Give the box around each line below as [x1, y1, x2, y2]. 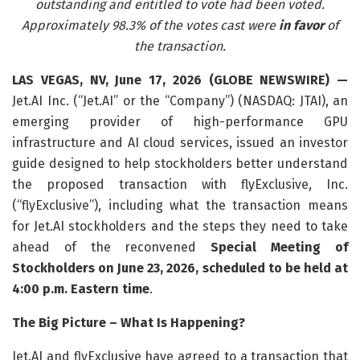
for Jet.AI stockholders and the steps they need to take [12, 218, 348, 234]
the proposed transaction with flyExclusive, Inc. [12, 176, 348, 192]
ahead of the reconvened [12, 239, 211, 255]
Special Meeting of [211, 239, 349, 255]
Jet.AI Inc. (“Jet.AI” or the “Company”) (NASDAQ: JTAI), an [12, 92, 348, 108]
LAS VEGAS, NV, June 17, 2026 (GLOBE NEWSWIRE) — [12, 72, 348, 88]
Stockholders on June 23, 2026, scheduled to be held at [12, 260, 348, 276]
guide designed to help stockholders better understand [12, 155, 348, 171]
